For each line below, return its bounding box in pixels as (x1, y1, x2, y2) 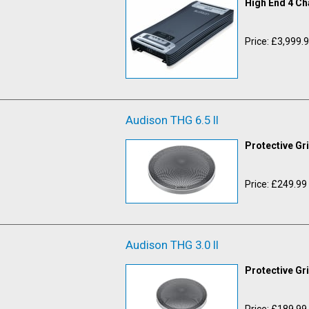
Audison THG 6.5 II (126, 112, 219, 127)
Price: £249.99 (244, 178, 307, 190)
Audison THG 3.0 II (126, 237, 219, 252)
